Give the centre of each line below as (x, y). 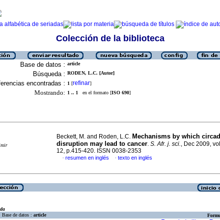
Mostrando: (50, 93)
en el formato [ (95, 93)
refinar (81, 83)
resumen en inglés (87, 158)
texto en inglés (135, 158)
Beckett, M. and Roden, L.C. (94, 137)
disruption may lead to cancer (102, 144)
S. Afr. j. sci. (165, 144)
